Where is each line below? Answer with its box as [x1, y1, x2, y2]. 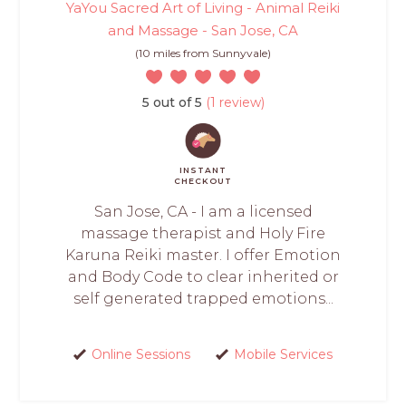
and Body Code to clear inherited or [67, 267, 339, 285]
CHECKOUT [174, 175, 232, 186]
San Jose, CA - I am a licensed [93, 202, 313, 220]
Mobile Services [233, 345, 333, 362]
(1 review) [201, 93, 265, 111]
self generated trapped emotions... [72, 289, 333, 307]
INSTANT [179, 164, 227, 175]
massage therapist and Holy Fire [81, 224, 325, 242]
